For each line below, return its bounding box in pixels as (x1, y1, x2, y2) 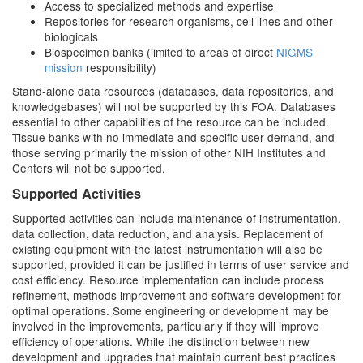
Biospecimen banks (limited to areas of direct (45, 44, 276, 60)
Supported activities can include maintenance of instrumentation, (12, 210, 341, 226)
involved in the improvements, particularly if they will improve (12, 318, 319, 334)
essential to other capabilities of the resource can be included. (12, 113, 329, 130)
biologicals (45, 28, 98, 45)
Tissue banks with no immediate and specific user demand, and (12, 129, 335, 145)
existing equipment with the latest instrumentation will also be (12, 241, 322, 257)
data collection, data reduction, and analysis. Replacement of (12, 225, 323, 241)
